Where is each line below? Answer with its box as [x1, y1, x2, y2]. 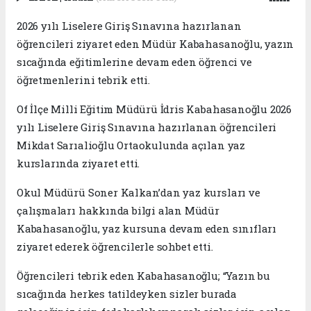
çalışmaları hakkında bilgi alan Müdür [17, 203, 219, 218]
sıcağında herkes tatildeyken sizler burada [17, 287, 237, 301]
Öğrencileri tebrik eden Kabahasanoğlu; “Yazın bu [17, 269, 270, 283]
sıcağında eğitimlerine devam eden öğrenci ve [17, 55, 252, 69]
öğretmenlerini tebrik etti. [17, 73, 150, 87]
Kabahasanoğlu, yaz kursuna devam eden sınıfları [17, 221, 276, 236]
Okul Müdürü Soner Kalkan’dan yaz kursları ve [17, 185, 260, 200]
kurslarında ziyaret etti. [17, 156, 140, 171]
